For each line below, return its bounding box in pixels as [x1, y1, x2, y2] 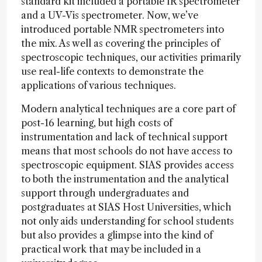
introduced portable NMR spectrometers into [21, 23, 224, 35]
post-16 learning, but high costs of [21, 117, 173, 129]
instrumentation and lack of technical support [21, 131, 227, 143]
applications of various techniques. [21, 80, 176, 91]
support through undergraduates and [21, 187, 189, 199]
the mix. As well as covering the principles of [21, 37, 220, 49]
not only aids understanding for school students [21, 215, 234, 227]
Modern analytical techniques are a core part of [21, 103, 236, 115]
